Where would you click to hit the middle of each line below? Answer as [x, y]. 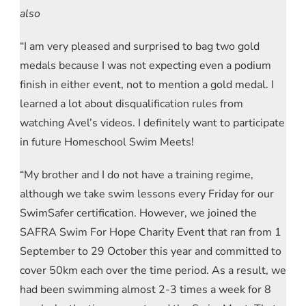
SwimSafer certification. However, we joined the [138, 213]
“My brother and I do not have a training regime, [137, 175]
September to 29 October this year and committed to [151, 251]
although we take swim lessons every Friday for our [147, 194]
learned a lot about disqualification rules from [131, 103]
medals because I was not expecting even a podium [145, 65]
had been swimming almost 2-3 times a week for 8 [145, 289]
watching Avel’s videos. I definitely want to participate [152, 123]
